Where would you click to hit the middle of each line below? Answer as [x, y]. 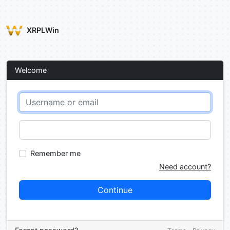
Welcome [31, 70]
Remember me [55, 153]
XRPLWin [43, 30]
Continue [115, 190]
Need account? [185, 167]
